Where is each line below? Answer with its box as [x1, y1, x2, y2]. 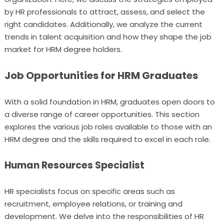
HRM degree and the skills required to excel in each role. [4, 134, 210, 144]
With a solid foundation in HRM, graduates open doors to [4, 96, 215, 107]
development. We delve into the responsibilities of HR [4, 211, 204, 221]
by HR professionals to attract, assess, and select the [4, 6, 205, 17]
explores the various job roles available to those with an [4, 121, 212, 132]
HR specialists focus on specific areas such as [4, 186, 175, 196]
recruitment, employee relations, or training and [4, 198, 182, 209]
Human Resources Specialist [4, 158, 144, 172]
